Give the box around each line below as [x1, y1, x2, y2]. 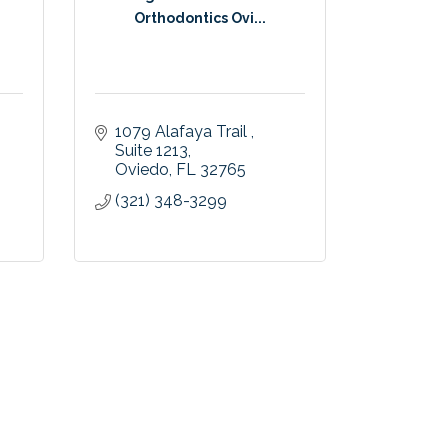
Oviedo [114, 160, 169, 180]
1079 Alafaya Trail [114, 122, 251, 142]
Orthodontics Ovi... [133, 9, 266, 26]
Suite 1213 [114, 141, 188, 161]
